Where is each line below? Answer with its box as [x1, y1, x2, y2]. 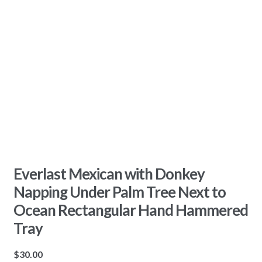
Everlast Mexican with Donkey [13, 164, 205, 183]
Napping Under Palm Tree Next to [13, 182, 226, 201]
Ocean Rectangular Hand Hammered [13, 200, 248, 219]
